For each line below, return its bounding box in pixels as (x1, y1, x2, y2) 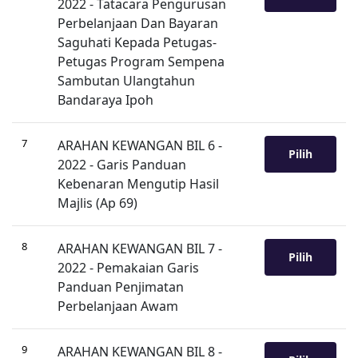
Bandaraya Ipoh (58, 91, 153, 109)
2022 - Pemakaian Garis (58, 259, 199, 276)
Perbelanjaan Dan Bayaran (58, 14, 218, 32)
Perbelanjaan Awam (58, 297, 178, 315)
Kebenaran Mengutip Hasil (58, 175, 219, 193)
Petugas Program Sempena (58, 53, 225, 70)
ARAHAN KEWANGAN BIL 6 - (58, 137, 222, 154)
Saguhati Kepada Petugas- (58, 34, 217, 51)
